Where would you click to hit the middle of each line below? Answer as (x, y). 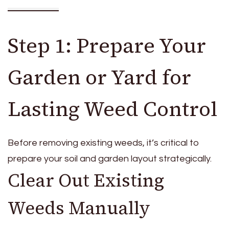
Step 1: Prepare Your (107, 46)
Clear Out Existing (86, 181)
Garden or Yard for (99, 77)
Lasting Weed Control (112, 109)
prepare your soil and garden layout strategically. (110, 159)
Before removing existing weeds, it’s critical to (104, 143)
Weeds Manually (79, 208)
